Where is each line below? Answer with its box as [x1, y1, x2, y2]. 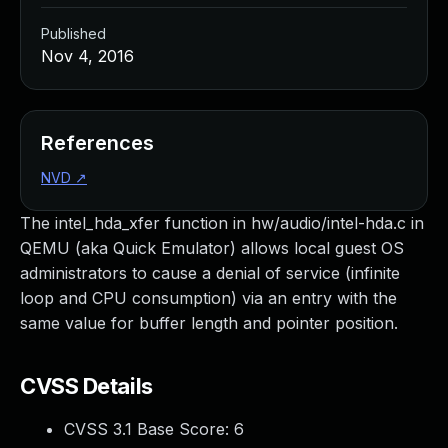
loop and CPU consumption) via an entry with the [20, 288, 397, 308]
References [41, 131, 154, 155]
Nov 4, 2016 [41, 46, 134, 66]
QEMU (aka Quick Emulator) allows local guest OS [20, 238, 404, 258]
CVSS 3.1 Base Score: [64, 419, 234, 439]
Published [41, 25, 106, 42]
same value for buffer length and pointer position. [20, 313, 398, 333]
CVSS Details [20, 373, 153, 399]
